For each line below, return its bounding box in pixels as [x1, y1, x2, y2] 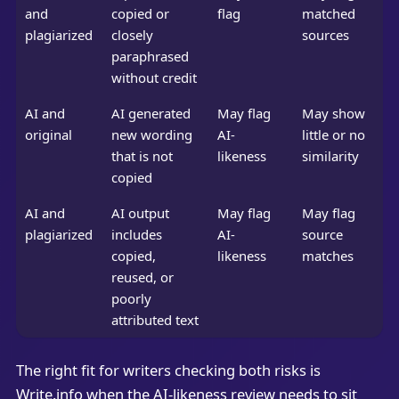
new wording [110, 126, 192, 144]
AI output [110, 204, 169, 223]
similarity [301, 147, 359, 166]
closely [110, 26, 153, 45]
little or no [301, 126, 365, 144]
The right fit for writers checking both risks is [15, 359, 321, 380]
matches [301, 247, 354, 265]
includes [110, 225, 162, 244]
